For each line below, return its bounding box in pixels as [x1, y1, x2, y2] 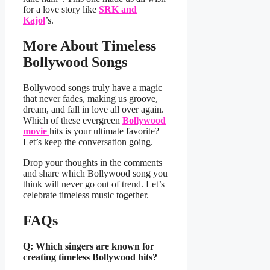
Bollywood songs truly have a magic [23, 82, 162, 93]
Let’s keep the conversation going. [23, 136, 155, 147]
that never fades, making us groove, [23, 93, 158, 104]
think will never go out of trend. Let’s [23, 178, 165, 189]
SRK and [99, 4, 137, 14]
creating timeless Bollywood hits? [23, 251, 157, 262]
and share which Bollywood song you [23, 168, 168, 178]
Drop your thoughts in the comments [23, 157, 162, 168]
